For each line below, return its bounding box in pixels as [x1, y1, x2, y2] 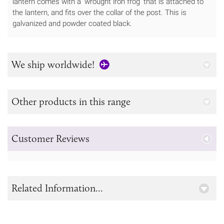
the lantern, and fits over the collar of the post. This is [12, 7, 186, 17]
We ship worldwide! [11, 58, 94, 71]
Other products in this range [11, 95, 130, 108]
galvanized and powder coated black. [12, 18, 132, 28]
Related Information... [11, 182, 103, 194]
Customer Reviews [11, 132, 89, 145]
